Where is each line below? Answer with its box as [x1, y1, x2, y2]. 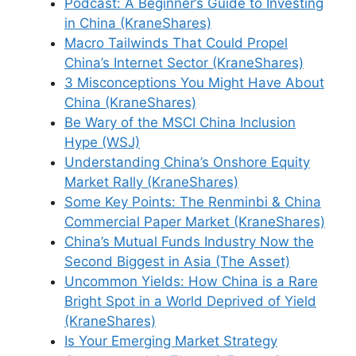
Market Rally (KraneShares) [64, 174, 238, 190]
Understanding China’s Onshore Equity [64, 154, 310, 170]
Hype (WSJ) [64, 134, 140, 150]
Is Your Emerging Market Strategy [64, 333, 277, 349]
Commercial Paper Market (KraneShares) [64, 214, 325, 230]
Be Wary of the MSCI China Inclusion [64, 114, 296, 130]
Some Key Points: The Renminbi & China [64, 194, 321, 210]
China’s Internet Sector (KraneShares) [64, 55, 304, 71]
